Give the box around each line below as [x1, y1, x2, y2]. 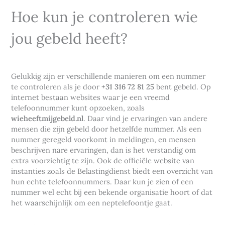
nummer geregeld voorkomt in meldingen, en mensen [11, 135, 196, 145]
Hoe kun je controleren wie [11, 7, 198, 26]
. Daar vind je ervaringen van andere [83, 114, 208, 124]
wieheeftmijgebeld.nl [11, 114, 84, 124]
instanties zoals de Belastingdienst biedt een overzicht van [11, 166, 213, 176]
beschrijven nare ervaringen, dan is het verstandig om [11, 145, 196, 155]
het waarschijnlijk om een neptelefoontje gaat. [11, 198, 173, 208]
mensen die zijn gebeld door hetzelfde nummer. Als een [11, 124, 202, 134]
